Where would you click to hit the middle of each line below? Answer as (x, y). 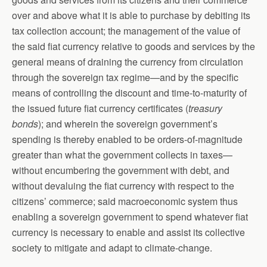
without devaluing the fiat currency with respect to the (123, 186)
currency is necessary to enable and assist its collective (128, 232)
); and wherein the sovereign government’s (128, 124)
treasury (205, 108)
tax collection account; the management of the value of (126, 31)
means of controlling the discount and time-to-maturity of (129, 93)
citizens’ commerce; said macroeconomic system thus (125, 201)
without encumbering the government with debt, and (121, 170)
